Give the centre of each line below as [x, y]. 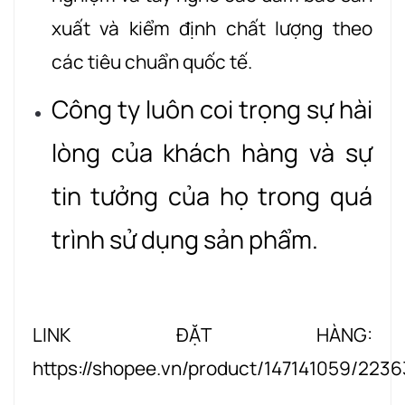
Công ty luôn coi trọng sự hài [212, 108]
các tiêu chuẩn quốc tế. [151, 61]
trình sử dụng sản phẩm [181, 239]
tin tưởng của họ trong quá [212, 195]
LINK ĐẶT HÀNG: [202, 335]
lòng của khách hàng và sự [212, 152]
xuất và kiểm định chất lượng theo [212, 28]
